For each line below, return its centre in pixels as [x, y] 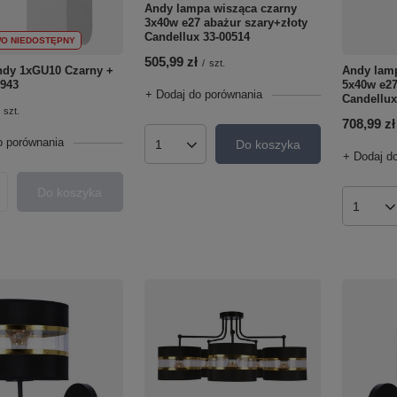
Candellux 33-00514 [197, 37]
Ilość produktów [200, 151]
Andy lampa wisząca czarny [220, 9]
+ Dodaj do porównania [203, 95]
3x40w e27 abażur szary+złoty [226, 23]
